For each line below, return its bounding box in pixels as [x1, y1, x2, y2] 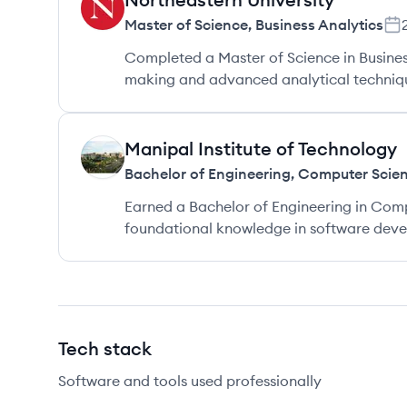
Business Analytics [255, 15, 383, 34]
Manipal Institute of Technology [124, 137, 397, 160]
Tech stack [58, 337, 152, 360]
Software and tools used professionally [58, 372, 322, 390]
